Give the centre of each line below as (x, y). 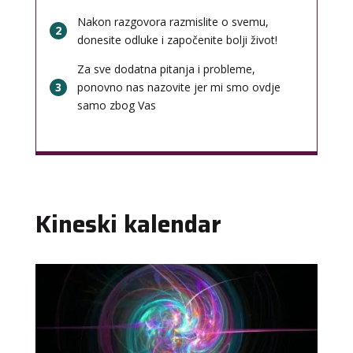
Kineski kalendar (128, 225)
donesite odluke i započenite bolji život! (177, 40)
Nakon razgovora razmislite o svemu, (173, 22)
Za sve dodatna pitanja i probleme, (166, 69)
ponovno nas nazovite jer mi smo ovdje (178, 87)
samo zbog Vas (116, 106)
